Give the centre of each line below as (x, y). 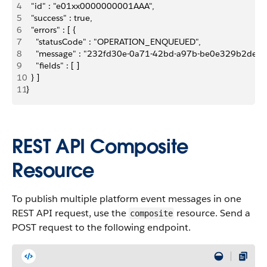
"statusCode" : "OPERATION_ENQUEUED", (114, 42)
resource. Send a (212, 213)
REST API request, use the (70, 213)
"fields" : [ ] (53, 66)
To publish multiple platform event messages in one (127, 199)
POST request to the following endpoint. (101, 227)
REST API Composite (100, 146)
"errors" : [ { (51, 30)
